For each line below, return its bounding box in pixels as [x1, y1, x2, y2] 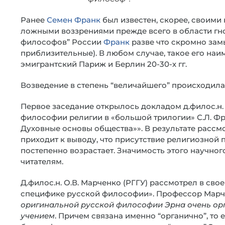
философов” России [21, 37, 103, 47]
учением [21, 211, 55, 220]
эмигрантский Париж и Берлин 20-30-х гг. [21, 59, 187, 69]
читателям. [21, 157, 63, 166]
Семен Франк [47, 15, 100, 25]
